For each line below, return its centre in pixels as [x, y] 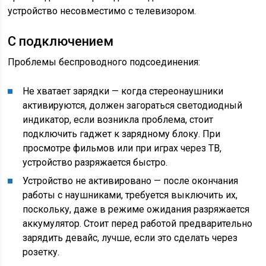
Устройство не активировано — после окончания [131, 181]
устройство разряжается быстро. [95, 162]
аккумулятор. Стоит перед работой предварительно [138, 224]
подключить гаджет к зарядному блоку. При [122, 134]
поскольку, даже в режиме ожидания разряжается [136, 209]
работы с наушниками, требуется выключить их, [130, 195]
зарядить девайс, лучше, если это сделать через [130, 238]
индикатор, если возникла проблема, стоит [118, 120]
